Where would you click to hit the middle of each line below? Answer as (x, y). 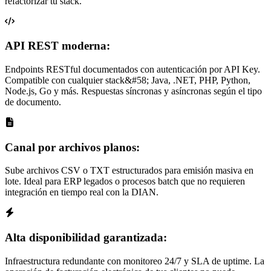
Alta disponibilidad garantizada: (86, 238)
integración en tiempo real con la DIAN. (82, 192)
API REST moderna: (57, 46)
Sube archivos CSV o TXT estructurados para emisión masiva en (129, 171)
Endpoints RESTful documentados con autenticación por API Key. (132, 69)
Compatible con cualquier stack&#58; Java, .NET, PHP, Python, (128, 80)
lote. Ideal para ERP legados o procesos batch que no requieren (125, 181)
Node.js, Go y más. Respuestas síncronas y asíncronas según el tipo (133, 91)
